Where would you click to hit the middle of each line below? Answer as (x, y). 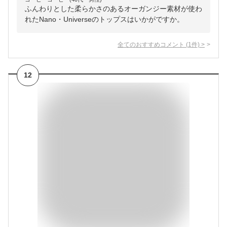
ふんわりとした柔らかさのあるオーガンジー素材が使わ (113, 9)
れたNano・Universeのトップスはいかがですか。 (104, 20)
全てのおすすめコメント (151, 45)
